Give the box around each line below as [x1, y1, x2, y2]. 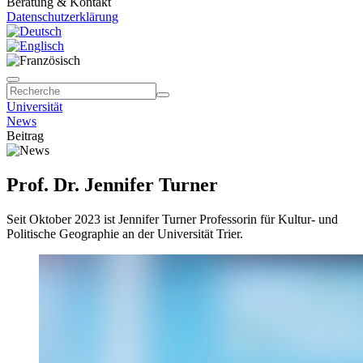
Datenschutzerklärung [6, 10, 118, 23]
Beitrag [6, 129, 44, 143]
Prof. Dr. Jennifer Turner [6, 173, 218, 195]
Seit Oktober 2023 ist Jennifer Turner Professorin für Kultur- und [6, 211, 338, 226]
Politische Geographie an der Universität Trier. [6, 226, 243, 241]
